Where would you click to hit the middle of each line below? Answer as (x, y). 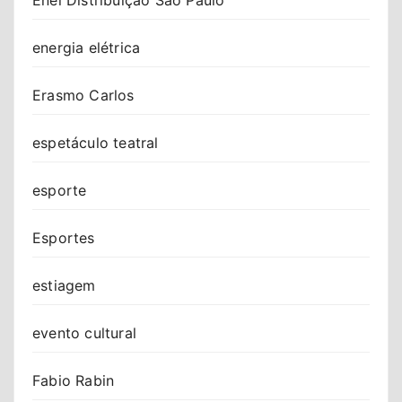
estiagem (64, 285)
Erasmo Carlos (83, 95)
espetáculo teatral (96, 142)
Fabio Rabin (74, 380)
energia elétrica (87, 47)
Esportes (64, 237)
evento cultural (84, 332)
